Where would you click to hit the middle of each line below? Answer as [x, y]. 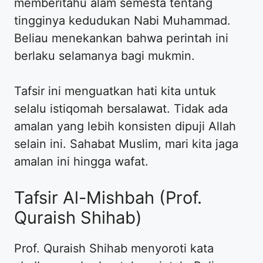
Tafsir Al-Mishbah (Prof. [108, 198]
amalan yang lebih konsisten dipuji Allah [125, 127]
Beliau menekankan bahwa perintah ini [121, 38]
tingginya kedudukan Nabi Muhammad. [122, 21]
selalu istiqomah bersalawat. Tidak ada [121, 109]
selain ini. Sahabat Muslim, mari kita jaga [126, 144]
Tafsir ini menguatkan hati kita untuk [115, 91]
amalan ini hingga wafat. [81, 162]
